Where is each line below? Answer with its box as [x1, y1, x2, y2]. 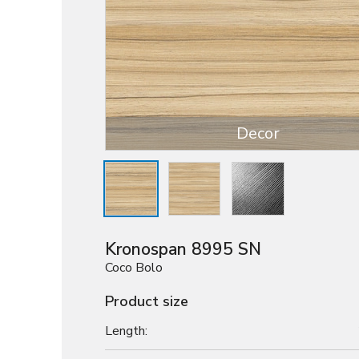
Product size [105, 292, 188, 312]
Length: [105, 321, 147, 340]
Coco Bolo [105, 259, 163, 277]
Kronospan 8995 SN [105, 238, 261, 261]
